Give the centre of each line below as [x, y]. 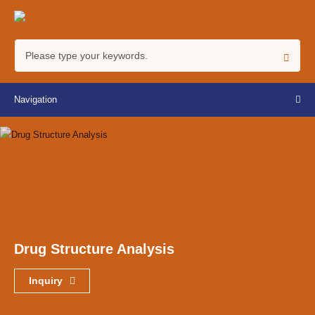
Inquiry [47, 281]
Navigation [36, 99]
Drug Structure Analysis [94, 249]
